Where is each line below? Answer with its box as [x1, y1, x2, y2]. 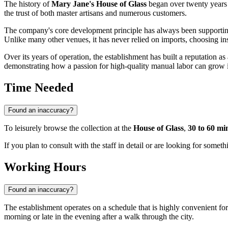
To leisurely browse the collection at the [4, 124, 133, 133]
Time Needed [4, 81, 73, 95]
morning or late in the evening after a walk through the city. [4, 212, 194, 221]
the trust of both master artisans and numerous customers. [4, 9, 187, 18]
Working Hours [4, 160, 86, 174]
